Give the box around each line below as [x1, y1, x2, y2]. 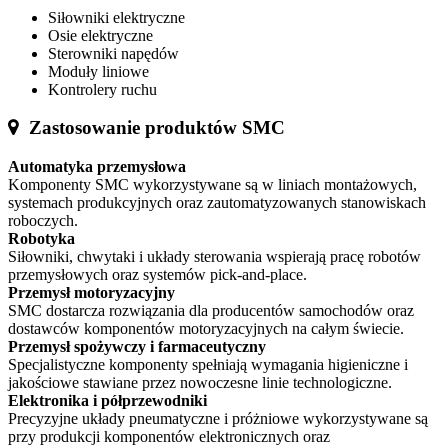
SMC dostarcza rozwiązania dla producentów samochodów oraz [8, 301, 414, 319]
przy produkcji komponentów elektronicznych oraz [8, 427, 330, 445]
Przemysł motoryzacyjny [8, 283, 175, 301]
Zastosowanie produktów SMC [24, 117, 285, 139]
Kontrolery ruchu [48, 80, 157, 98]
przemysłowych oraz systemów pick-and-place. [8, 265, 307, 283]
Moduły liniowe [48, 62, 149, 80]
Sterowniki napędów [48, 44, 179, 62]
